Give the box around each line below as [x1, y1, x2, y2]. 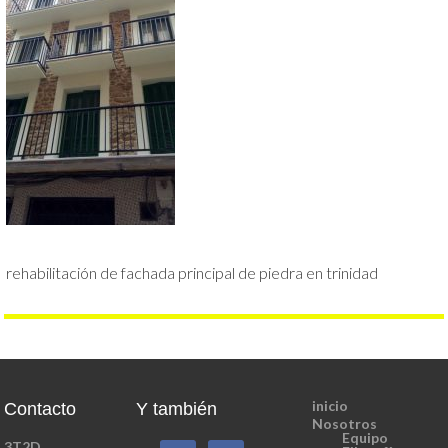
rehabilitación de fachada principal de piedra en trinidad [6, 263, 379, 282]
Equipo [341, 429, 388, 446]
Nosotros [311, 415, 377, 432]
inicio [311, 397, 348, 414]
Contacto [4, 399, 77, 419]
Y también [136, 399, 218, 419]
